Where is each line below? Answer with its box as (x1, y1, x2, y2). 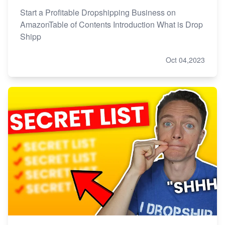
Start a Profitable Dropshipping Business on (20, 7, 176, 19)
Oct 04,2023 (166, 55, 205, 65)
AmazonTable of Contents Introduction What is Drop (20, 19, 203, 31)
